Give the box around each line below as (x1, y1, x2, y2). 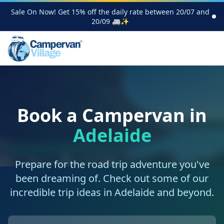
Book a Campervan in (17, 103, 207, 127)
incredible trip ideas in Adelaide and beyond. (10, 185, 214, 199)
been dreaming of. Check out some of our (15, 171, 208, 185)
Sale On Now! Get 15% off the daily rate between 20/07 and (10, 7, 209, 16)
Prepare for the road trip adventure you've (14, 157, 209, 171)
